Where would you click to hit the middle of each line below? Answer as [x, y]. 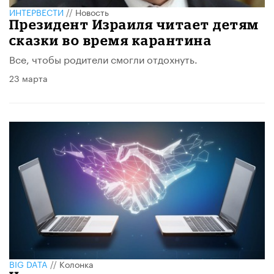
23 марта [28, 77]
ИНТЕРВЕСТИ [36, 11]
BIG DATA [28, 264]
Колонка [76, 264]
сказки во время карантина [111, 40]
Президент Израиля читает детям [134, 24]
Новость [92, 11]
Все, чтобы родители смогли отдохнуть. [103, 58]
